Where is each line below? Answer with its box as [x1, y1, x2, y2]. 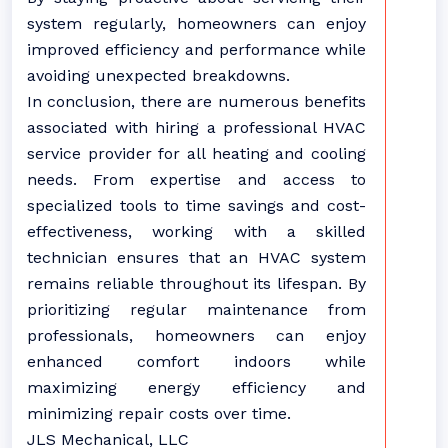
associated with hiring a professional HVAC [27, 118, 366, 137]
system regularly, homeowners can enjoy [27, 14, 366, 33]
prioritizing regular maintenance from [27, 300, 366, 319]
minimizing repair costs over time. [27, 404, 291, 423]
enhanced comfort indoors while [27, 352, 366, 371]
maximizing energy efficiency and [27, 378, 366, 397]
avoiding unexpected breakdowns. [27, 66, 290, 85]
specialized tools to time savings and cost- [27, 196, 366, 215]
